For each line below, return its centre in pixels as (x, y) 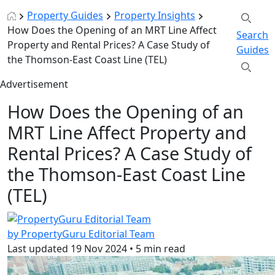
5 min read (161, 248)
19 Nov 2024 (99, 248)
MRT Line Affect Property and (127, 133)
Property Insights (155, 16)
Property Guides (65, 16)
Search (253, 35)
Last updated (38, 248)
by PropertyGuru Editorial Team (81, 234)
